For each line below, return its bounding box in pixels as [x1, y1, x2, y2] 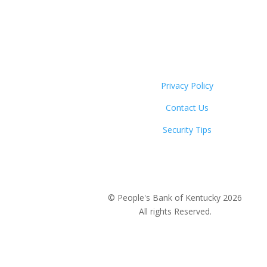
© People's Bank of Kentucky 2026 [108, 191, 243, 203]
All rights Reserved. [138, 205, 212, 217]
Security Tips [162, 123, 212, 135]
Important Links [80, 60, 164, 74]
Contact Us [165, 101, 209, 113]
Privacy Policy [160, 79, 213, 91]
